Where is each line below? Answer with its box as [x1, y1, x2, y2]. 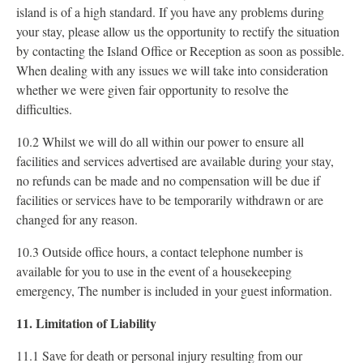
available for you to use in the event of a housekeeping [16, 263, 292, 280]
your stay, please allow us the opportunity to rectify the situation [16, 23, 340, 40]
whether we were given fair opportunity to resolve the [16, 81, 288, 98]
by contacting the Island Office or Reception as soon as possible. [16, 42, 344, 59]
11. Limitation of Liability [16, 314, 156, 332]
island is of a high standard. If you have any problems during [16, 3, 324, 20]
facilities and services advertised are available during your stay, [16, 152, 334, 169]
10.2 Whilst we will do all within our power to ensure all [16, 133, 304, 150]
